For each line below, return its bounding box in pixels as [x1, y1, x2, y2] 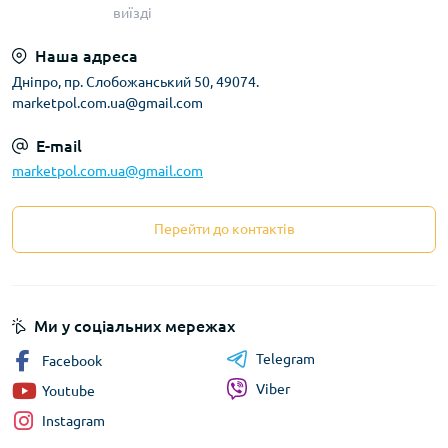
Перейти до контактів [153, 221, 295, 238]
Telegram [256, 351, 315, 368]
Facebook [42, 353, 102, 370]
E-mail [36, 137, 82, 156]
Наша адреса [35, 47, 138, 66]
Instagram [42, 413, 105, 430]
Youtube [42, 383, 95, 400]
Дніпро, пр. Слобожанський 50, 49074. [12, 74, 259, 91]
